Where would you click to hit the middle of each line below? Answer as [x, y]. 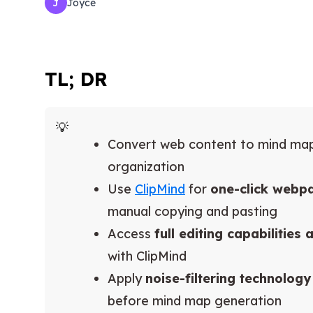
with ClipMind [147, 256]
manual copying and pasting [192, 212]
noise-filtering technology [228, 279]
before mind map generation [195, 301]
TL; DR [76, 79]
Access [131, 234]
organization [146, 167]
